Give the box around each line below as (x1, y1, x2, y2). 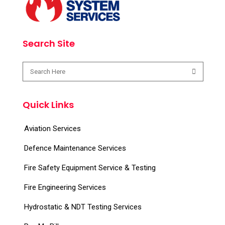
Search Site (23, 37, 75, 50)
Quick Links (23, 98, 74, 111)
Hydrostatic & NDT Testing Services (24, 202, 142, 212)
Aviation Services (24, 124, 81, 134)
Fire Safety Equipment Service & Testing (24, 163, 156, 173)
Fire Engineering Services (24, 183, 106, 192)
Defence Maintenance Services (24, 144, 126, 153)
